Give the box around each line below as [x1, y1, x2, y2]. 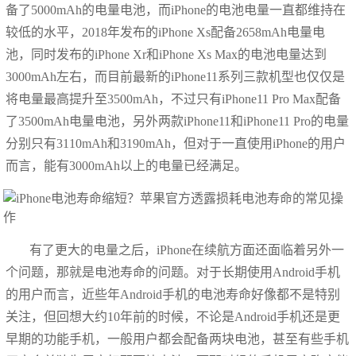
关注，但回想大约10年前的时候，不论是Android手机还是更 [6, 310, 341, 323]
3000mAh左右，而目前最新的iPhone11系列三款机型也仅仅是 [6, 70, 346, 83]
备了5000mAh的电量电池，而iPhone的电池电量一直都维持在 [6, 3, 346, 17]
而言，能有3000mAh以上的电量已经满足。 [6, 159, 248, 172]
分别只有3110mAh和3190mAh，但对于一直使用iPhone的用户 [6, 137, 346, 150]
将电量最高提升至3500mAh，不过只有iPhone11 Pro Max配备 [6, 92, 342, 106]
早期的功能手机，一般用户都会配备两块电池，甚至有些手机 [6, 332, 350, 346]
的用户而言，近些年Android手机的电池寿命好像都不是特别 [6, 288, 341, 301]
